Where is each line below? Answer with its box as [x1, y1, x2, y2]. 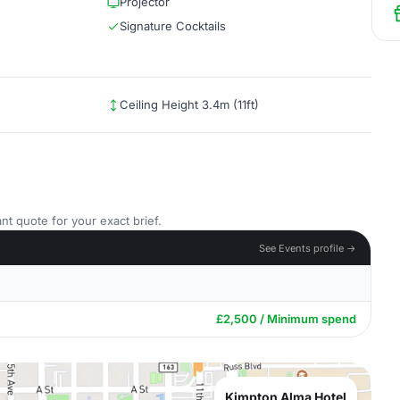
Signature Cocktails [120, 19, 226, 33]
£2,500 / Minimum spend [216, 312, 356, 326]
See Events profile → [259, 241, 356, 254]
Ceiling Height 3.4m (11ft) [120, 97, 259, 112]
